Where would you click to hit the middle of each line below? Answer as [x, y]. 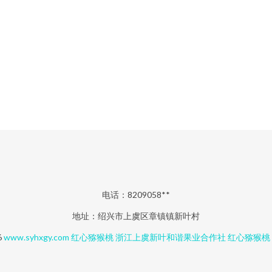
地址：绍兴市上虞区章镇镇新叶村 [136, 216]
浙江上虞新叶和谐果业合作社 [171, 237]
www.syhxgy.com [36, 237]
